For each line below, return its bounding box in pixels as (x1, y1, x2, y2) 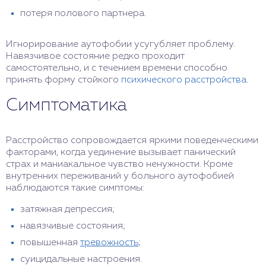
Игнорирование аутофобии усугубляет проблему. (6, 39, 235, 49)
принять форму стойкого (6, 75, 121, 85)
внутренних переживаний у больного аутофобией (6, 171, 234, 181)
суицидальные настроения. (20, 254, 142, 264)
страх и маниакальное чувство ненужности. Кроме (6, 159, 233, 169)
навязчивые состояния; (20, 221, 126, 231)
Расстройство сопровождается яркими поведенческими (6, 135, 258, 145)
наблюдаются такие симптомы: (6, 183, 144, 193)
